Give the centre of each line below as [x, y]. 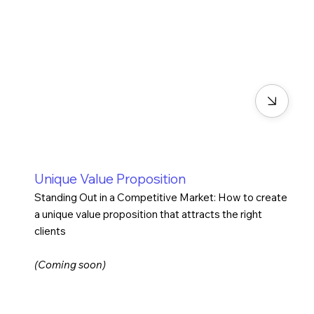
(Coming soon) [70, 265]
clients [50, 231]
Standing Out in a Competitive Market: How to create [161, 198]
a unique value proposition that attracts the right [148, 214]
